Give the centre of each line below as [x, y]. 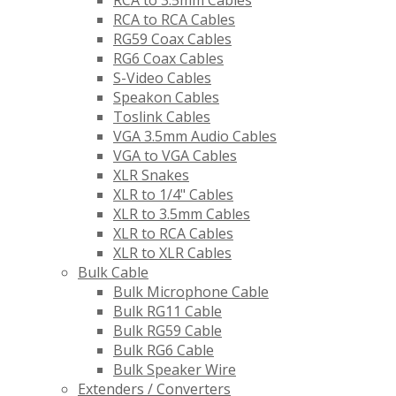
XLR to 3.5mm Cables [182, 214]
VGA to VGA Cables [175, 156]
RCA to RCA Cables [174, 20]
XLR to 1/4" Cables [173, 195]
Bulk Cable [113, 273]
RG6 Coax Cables [168, 59]
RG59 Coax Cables [172, 39]
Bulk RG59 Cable [168, 331]
